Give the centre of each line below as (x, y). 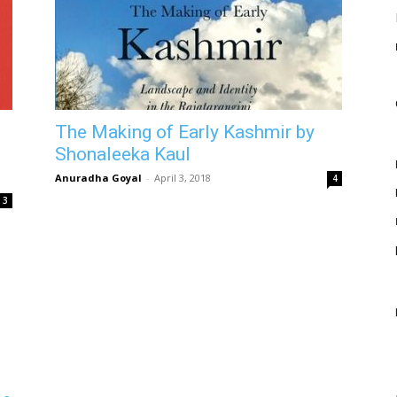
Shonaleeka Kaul (123, 154)
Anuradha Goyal (98, 178)
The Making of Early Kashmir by (185, 132)
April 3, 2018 (183, 178)
